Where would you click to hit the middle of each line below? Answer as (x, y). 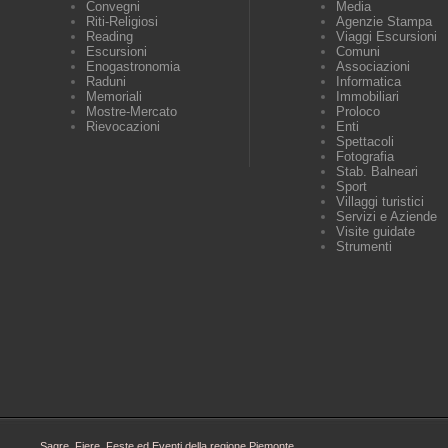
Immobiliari (367, 96)
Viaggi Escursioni (386, 36)
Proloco (358, 111)
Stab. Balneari (377, 171)
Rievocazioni (123, 126)
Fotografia (365, 156)
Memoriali (114, 96)
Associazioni (373, 66)
